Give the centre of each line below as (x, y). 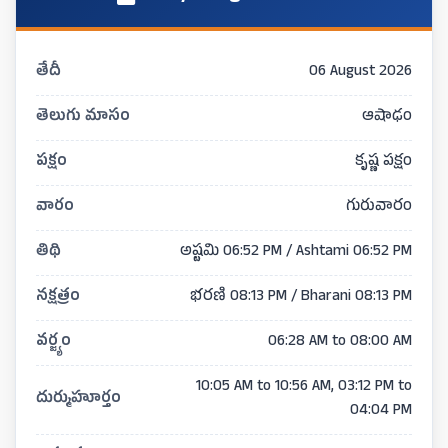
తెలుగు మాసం (83, 117)
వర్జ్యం (53, 342)
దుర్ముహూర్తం (78, 399)
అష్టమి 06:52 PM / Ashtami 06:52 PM (296, 252)
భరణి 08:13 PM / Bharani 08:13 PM (301, 297)
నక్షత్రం (58, 297)
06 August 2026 (360, 72)
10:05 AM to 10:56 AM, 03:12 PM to (304, 387)
